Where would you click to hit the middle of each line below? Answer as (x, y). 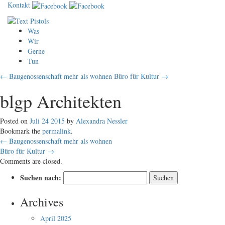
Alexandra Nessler (102, 121)
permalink (57, 131)
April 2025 (56, 218)
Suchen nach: (41, 177)
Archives (42, 202)
